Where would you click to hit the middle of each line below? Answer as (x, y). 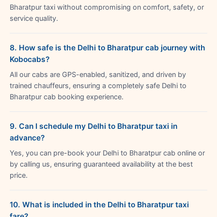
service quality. (34, 18)
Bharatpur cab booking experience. (67, 97)
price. (19, 175)
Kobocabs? (30, 59)
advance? (27, 138)
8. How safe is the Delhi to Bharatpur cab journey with (108, 47)
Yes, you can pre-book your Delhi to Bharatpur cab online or (107, 153)
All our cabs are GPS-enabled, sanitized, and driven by (98, 74)
